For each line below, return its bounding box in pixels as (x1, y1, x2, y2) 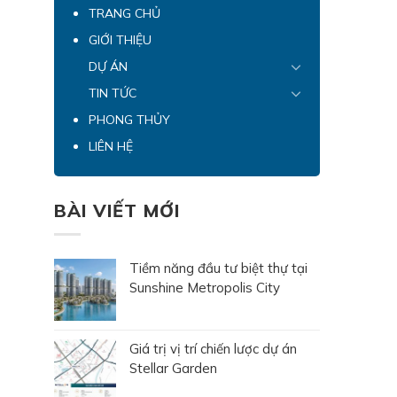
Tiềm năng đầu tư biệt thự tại (129, 260, 307, 277)
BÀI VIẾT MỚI (54, 198, 180, 222)
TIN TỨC (89, 84, 136, 101)
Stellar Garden (129, 360, 217, 378)
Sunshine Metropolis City (129, 279, 280, 297)
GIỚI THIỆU (89, 31, 152, 48)
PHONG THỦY (89, 111, 170, 128)
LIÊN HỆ (89, 137, 133, 154)
